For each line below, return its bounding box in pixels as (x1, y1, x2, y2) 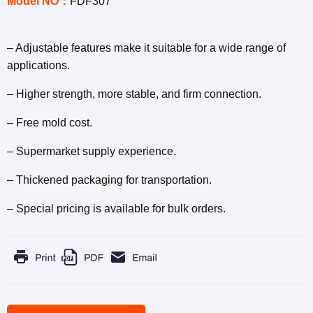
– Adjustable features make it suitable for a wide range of (7, 41, 286, 54)
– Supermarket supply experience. (7, 145, 176, 157)
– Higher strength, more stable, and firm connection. (7, 87, 261, 100)
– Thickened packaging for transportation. (7, 173, 212, 186)
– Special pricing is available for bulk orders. (7, 202, 226, 214)
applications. (7, 59, 70, 71)
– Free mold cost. (7, 116, 92, 129)
